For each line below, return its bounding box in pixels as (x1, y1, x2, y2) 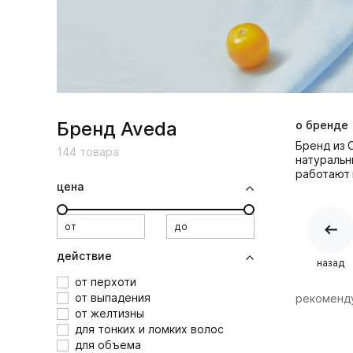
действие (57, 249, 112, 263)
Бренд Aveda (57, 117, 177, 141)
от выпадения (75, 291, 150, 305)
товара (76, 145, 119, 159)
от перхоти (75, 275, 136, 289)
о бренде (295, 118, 348, 132)
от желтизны (75, 307, 144, 321)
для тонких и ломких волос (75, 322, 224, 336)
